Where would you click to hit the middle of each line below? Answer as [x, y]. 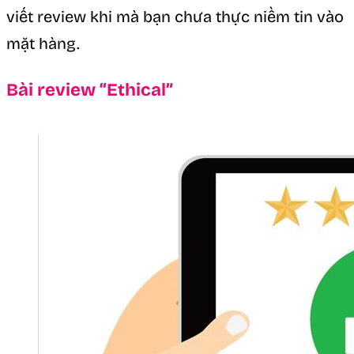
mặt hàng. [43, 44]
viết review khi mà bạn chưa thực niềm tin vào [175, 17]
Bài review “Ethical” [90, 89]
